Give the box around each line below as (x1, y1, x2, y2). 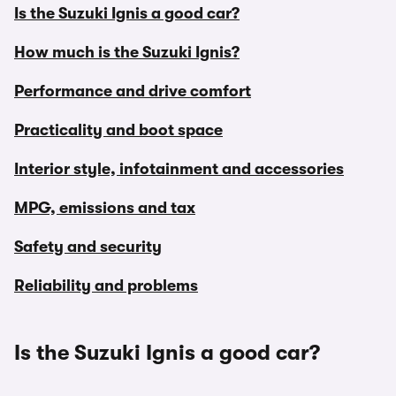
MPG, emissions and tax (14, 199, 195, 217)
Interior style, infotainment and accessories (14, 160, 344, 178)
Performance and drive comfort (14, 82, 251, 100)
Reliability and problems (14, 277, 198, 294)
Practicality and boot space (14, 121, 223, 139)
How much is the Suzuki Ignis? (14, 43, 240, 61)
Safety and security (14, 238, 162, 255)
